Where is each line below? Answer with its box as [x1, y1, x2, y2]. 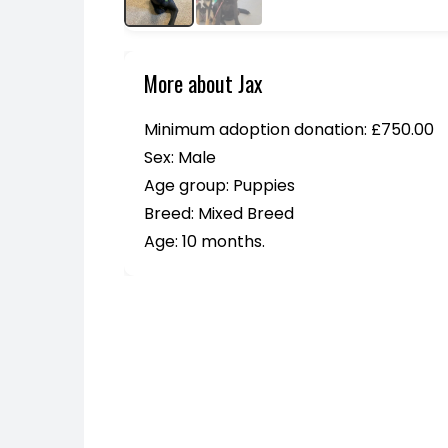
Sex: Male [144, 146, 216, 169]
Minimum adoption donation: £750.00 [144, 118, 434, 141]
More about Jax [144, 67, 262, 99]
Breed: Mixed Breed [144, 202, 294, 225]
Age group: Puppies [144, 174, 295, 197]
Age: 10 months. [144, 230, 265, 253]
